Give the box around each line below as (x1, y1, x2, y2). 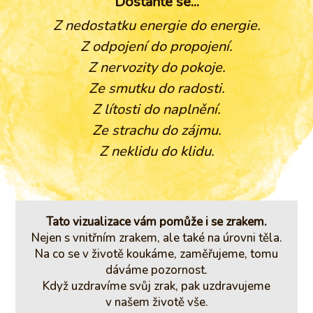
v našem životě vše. (105, 293, 208, 310)
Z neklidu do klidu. (99, 142, 214, 161)
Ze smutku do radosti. (88, 79, 225, 98)
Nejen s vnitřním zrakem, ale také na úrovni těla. (31, 229, 282, 246)
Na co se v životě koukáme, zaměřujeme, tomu (35, 245, 278, 262)
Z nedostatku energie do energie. (52, 16, 261, 35)
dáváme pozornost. (105, 261, 208, 278)
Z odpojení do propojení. (80, 37, 233, 56)
